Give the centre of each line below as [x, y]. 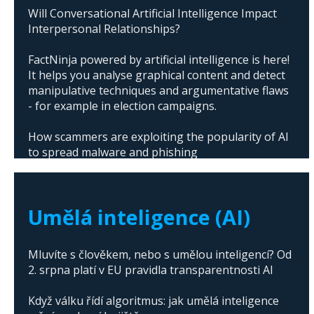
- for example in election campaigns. [122, 106]
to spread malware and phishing [113, 152]
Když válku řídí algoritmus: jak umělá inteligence [153, 301]
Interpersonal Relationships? [104, 29]
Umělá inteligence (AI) [139, 217]
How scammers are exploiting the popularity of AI [158, 137]
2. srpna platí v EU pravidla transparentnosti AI [151, 270]
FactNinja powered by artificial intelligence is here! [159, 60]
